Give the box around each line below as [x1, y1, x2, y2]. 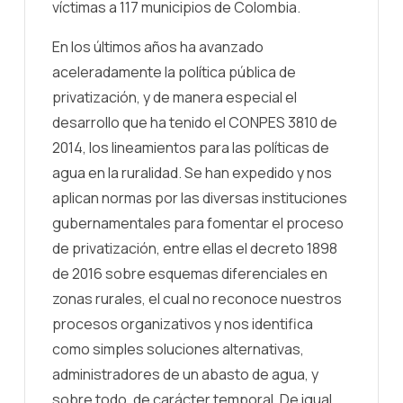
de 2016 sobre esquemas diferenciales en [52, 263, 327, 283]
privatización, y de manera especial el [52, 86, 297, 107]
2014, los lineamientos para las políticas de [52, 137, 329, 157]
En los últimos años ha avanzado [52, 36, 264, 57]
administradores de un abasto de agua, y [52, 363, 318, 384]
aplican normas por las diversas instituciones [52, 187, 347, 208]
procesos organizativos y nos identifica [52, 313, 313, 334]
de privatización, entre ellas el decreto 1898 [52, 237, 337, 258]
